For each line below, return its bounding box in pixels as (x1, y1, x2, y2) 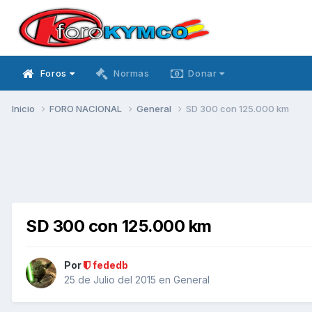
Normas (113, 68, 150, 79)
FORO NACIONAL (49, 102, 124, 114)
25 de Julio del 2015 (64, 274, 156, 286)
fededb (91, 259, 128, 272)
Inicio (12, 102, 37, 114)
